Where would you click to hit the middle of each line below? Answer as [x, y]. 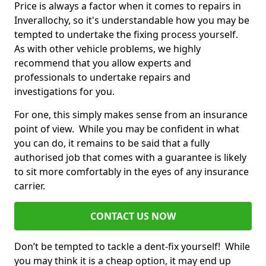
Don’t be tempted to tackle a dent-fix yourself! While [132, 247]
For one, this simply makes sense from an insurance [131, 115]
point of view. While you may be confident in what [127, 129]
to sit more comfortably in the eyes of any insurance [132, 172]
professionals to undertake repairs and [102, 77]
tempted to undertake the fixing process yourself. [127, 35]
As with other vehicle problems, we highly [107, 49]
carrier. [31, 186]
